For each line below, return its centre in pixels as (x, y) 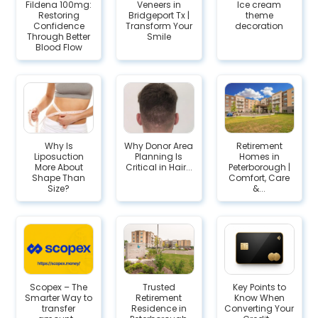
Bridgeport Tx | (159, 15)
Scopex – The (59, 287)
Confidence (59, 26)
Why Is (59, 146)
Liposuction (59, 156)
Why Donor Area (159, 146)
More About (59, 167)
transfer (59, 308)
